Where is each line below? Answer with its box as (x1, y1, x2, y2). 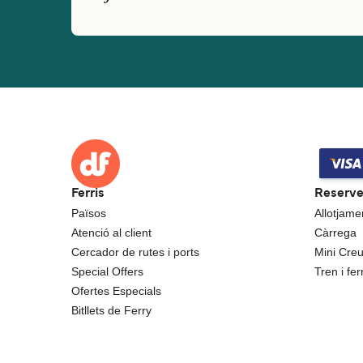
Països (71, 207, 106, 220)
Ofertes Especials (71, 284, 161, 298)
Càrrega (314, 226, 357, 240)
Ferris (71, 188, 105, 200)
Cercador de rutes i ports (71, 246, 199, 259)
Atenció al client (71, 226, 152, 240)
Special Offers (71, 265, 143, 279)
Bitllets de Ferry (71, 304, 152, 318)
